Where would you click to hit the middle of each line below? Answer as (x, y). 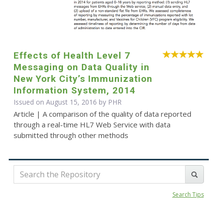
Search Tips (188, 195)
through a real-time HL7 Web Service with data (92, 125)
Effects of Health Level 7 (72, 56)
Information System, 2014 (74, 91)
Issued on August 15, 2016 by (61, 102)
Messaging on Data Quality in (81, 67)
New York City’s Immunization (83, 79)
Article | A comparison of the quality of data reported (102, 114)
